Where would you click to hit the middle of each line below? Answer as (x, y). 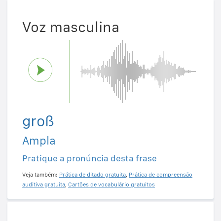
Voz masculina (71, 26)
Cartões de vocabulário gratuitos (111, 184)
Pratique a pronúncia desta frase (90, 158)
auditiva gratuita (44, 184)
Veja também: (41, 174)
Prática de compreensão (161, 174)
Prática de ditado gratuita (92, 174)
